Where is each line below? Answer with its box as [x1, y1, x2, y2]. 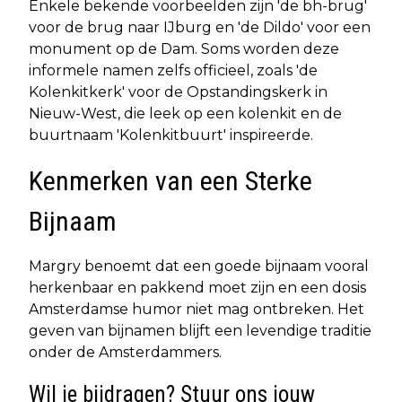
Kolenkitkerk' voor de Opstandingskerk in [29, 83, 328, 100]
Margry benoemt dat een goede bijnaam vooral [29, 258, 369, 275]
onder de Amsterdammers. [29, 344, 222, 361]
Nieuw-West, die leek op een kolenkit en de [29, 105, 342, 122]
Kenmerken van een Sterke [29, 165, 312, 197]
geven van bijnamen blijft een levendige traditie [29, 322, 371, 339]
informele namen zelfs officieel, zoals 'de [29, 62, 318, 79]
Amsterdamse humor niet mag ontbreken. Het [29, 301, 364, 318]
